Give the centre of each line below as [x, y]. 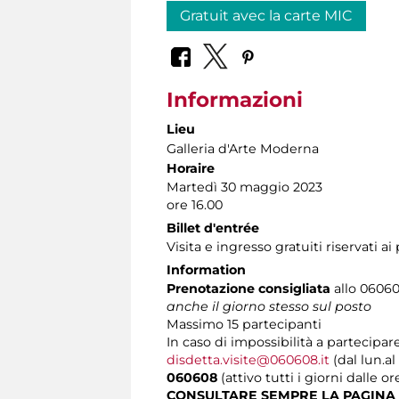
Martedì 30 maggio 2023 [244, 187]
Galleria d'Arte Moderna [243, 148]
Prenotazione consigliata [250, 288]
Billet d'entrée [213, 228]
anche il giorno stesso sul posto [269, 306]
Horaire [191, 168]
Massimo [195, 324]
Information [206, 269]
